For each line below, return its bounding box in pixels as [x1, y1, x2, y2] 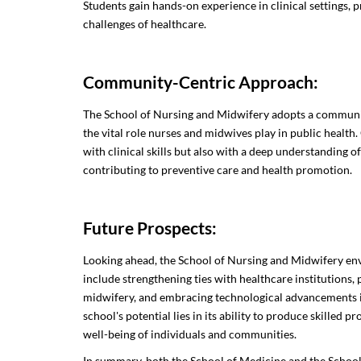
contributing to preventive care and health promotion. [83, 163, 353, 177]
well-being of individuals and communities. [83, 327, 297, 342]
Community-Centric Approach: [83, 72, 319, 93]
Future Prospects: [83, 218, 218, 239]
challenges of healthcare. [83, 17, 207, 31]
